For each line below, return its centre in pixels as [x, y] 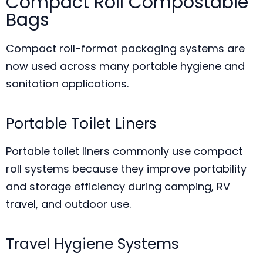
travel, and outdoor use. [68, 204]
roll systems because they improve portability [126, 169]
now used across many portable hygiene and [125, 66]
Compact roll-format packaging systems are [125, 48]
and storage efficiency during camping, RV [118, 186]
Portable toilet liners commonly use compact [124, 151]
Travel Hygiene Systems [92, 244]
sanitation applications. [67, 84]
